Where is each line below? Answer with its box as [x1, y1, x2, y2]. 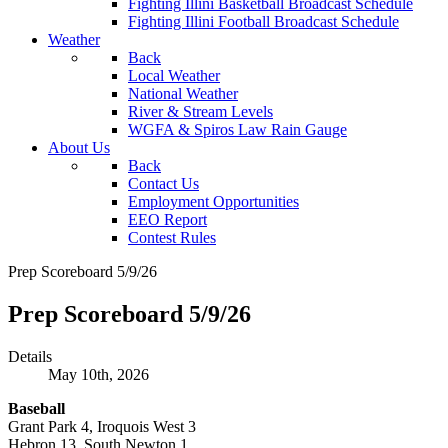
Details [8, 347, 52, 365]
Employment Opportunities [128, 193, 299, 210]
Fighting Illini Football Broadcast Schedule [128, 13, 399, 30]
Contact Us [128, 175, 199, 192]
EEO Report [128, 211, 207, 228]
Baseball [8, 399, 65, 417]
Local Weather [128, 67, 220, 84]
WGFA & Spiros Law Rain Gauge [128, 121, 347, 138]
